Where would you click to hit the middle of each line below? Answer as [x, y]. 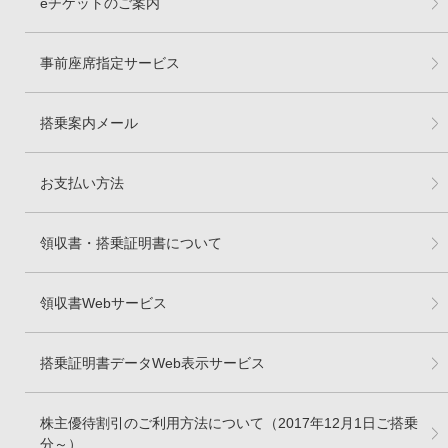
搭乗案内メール [89, 123]
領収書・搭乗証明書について [131, 243]
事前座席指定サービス [110, 63]
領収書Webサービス [103, 303]
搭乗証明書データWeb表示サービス [152, 363]
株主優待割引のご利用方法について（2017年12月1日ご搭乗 [229, 423]
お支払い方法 [82, 183]
